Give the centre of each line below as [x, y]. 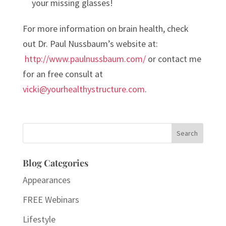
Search [37, 128]
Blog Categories [55, 163]
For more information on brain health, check [105, 29]
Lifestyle [39, 219]
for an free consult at [63, 74]
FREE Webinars [51, 200]
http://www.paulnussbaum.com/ [85, 59]
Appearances [46, 180]
